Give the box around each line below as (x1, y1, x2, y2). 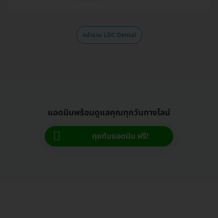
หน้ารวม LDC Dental (82, 30, 136, 39)
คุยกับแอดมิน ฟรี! (92, 130, 149, 142)
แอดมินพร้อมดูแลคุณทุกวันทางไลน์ (48, 106, 170, 119)
